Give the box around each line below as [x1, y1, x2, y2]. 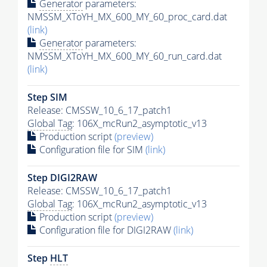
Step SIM [27, 90, 67, 104]
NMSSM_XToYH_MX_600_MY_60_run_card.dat [27, 49, 222, 63]
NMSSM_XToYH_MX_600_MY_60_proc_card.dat [27, 10, 227, 23]
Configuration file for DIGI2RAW [37, 223, 173, 237]
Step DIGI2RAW [27, 170, 97, 184]
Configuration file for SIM [37, 142, 145, 156]
